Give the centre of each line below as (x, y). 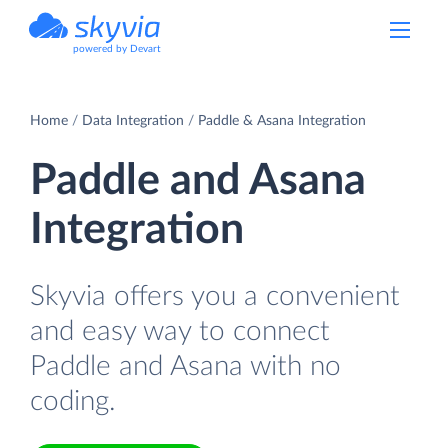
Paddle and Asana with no (185, 366)
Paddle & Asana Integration (282, 120)
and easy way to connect (180, 331)
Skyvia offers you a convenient (215, 296)
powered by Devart (117, 49)
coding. (73, 401)
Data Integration (133, 120)
